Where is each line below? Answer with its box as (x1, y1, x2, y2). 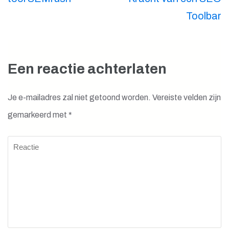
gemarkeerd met (8, 110, 68, 120)
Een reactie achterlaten (8, 61, 167, 77)
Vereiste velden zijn (152, 93, 221, 102)
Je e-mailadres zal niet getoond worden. (8, 93, 151, 102)
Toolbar (186, 10, 221, 22)
